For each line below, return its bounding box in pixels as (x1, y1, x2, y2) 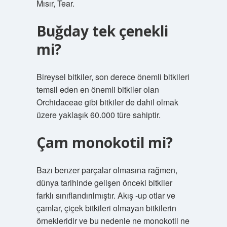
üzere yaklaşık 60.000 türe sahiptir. (36, 109, 161, 121)
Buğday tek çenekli (36, 21, 168, 41)
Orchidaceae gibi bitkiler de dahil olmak (36, 96, 178, 108)
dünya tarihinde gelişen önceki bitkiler (36, 177, 172, 188)
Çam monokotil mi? (36, 133, 173, 152)
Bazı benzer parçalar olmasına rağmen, (36, 164, 177, 176)
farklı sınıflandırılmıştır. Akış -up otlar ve (36, 190, 175, 201)
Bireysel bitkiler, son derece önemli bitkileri (36, 71, 190, 83)
